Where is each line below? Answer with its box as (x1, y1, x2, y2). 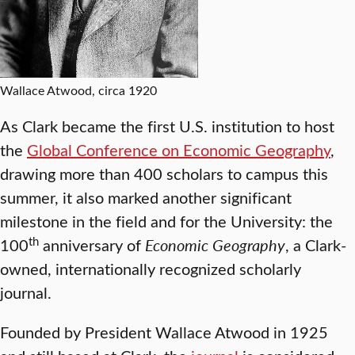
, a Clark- (285, 234, 346, 256)
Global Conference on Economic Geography (27, 139, 330, 161)
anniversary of (39, 234, 145, 256)
